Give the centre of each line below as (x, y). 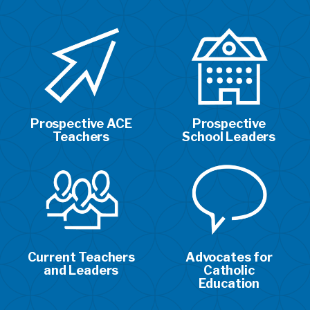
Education (229, 284)
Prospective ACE (81, 124)
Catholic (229, 271)
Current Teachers (81, 257)
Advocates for (229, 257)
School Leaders (229, 137)
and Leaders (81, 271)
